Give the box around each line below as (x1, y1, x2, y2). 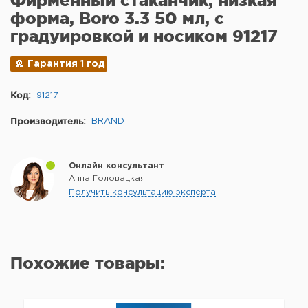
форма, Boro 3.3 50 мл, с (10, 9, 224, 28)
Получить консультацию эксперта (69, 188, 216, 197)
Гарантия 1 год (27, 60, 105, 69)
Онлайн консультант (69, 162, 164, 170)
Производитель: (10, 116, 86, 126)
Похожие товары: (10, 254, 165, 273)
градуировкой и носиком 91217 (10, 27, 278, 46)
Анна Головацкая (69, 175, 145, 183)
